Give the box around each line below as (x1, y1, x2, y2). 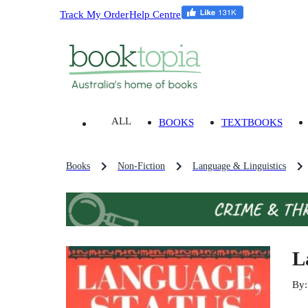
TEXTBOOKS (221, 116, 283, 129)
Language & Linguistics (192, 161, 286, 172)
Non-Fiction (118, 161, 165, 172)
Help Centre (129, 8, 181, 20)
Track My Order (60, 8, 129, 20)
